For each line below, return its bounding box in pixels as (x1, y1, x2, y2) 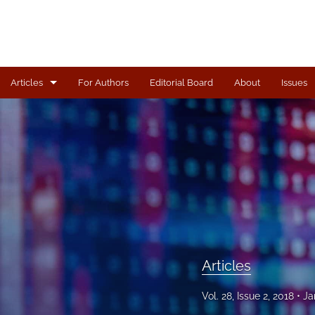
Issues (281, 77, 307, 88)
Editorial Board (150, 77, 213, 88)
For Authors (78, 77, 129, 88)
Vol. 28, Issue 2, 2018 (202, 290, 294, 302)
